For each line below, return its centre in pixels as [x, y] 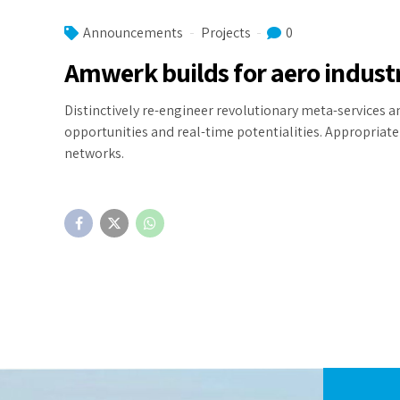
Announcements [133, 33]
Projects [226, 33]
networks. [94, 153]
